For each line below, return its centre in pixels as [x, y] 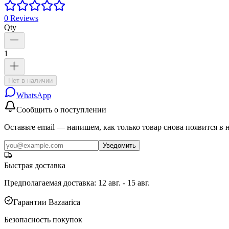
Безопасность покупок [43, 219]
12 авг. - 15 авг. [124, 182]
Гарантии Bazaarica [47, 202]
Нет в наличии [30, 80]
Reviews [23, 18]
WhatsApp [34, 95]
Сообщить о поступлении [61, 109]
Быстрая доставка [35, 165]
